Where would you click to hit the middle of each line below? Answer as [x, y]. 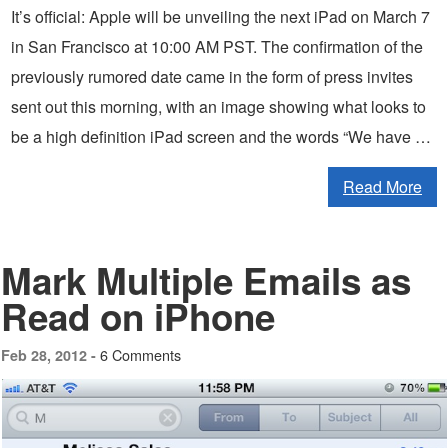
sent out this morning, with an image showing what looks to [218, 106]
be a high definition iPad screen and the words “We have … [221, 136]
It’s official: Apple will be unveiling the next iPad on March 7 [220, 16]
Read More [382, 186]
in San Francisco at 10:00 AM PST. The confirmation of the [217, 46]
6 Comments [140, 354]
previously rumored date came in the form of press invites [212, 76]
